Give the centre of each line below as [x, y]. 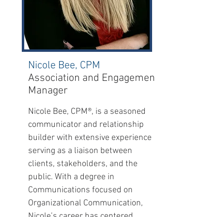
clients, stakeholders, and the [83, 164]
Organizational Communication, [85, 203]
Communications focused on [80, 190]
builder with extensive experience [90, 138]
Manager [48, 91]
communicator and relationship [86, 125]
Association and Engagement [93, 78]
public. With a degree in [71, 177]
